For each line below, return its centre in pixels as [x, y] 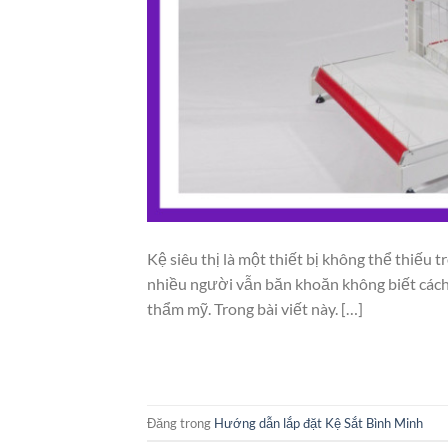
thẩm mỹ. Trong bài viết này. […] [255, 309]
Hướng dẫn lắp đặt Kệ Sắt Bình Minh [318, 422]
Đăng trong [180, 422]
